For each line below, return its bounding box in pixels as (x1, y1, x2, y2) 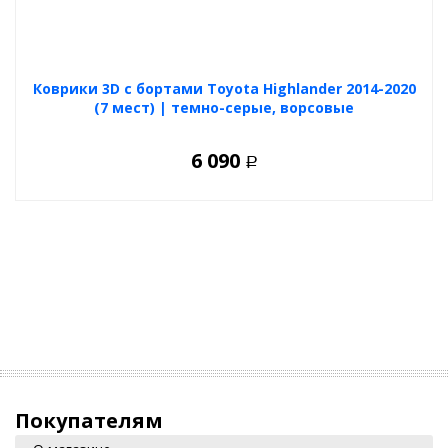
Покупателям (15, 406, 163, 434)
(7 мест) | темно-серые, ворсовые (94, 97, 354, 117)
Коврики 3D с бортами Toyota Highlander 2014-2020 (32, 78, 416, 98)
